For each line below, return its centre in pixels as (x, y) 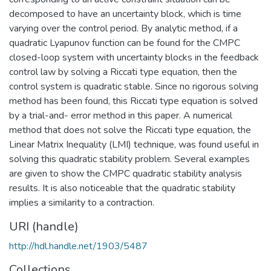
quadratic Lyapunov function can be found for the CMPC (125, 43)
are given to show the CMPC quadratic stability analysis (126, 173)
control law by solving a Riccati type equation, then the (123, 72)
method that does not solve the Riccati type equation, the (130, 130)
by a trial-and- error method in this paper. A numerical (121, 115)
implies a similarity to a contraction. (82, 202)
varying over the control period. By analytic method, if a (123, 28)
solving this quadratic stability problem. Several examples (129, 159)
